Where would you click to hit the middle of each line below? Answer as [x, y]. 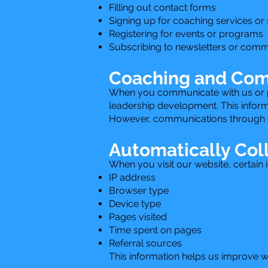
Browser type [139, 190]
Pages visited [138, 217]
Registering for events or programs [186, 33]
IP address [132, 177]
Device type [135, 203]
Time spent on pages [155, 230]
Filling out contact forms [162, 7]
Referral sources [145, 243]
